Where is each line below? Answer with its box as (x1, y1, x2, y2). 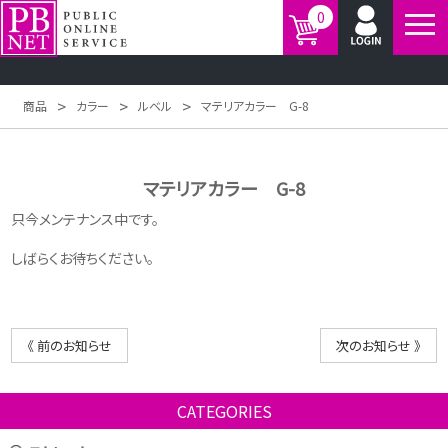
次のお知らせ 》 (335, 335, 421, 355)
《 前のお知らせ (27, 335, 113, 355)
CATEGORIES (176, 398, 272, 423)
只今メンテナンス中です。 (11, 208, 160, 229)
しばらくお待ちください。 (11, 247, 155, 268)
